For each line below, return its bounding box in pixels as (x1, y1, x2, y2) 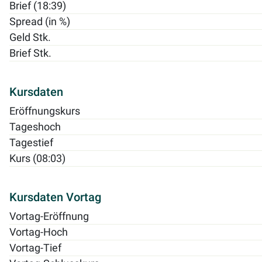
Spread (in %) (9, 15, 70, 27)
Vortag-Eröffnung (9, 210, 89, 222)
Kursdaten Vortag (9, 189, 101, 204)
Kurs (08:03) (9, 152, 65, 164)
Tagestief (9, 136, 53, 149)
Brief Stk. (9, 47, 51, 59)
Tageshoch (9, 120, 61, 133)
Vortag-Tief (9, 242, 61, 254)
